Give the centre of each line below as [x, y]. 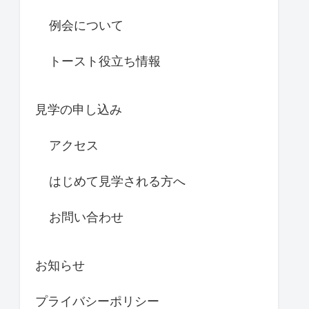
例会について [86, 25]
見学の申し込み [79, 109]
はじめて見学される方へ [117, 181]
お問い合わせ [86, 217]
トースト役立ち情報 [105, 61]
